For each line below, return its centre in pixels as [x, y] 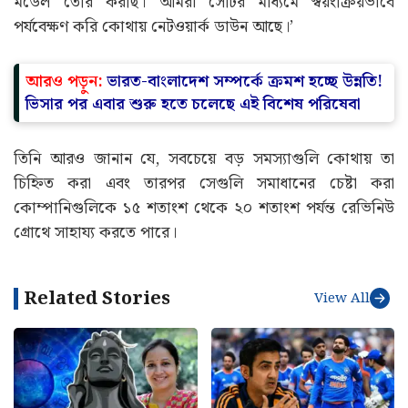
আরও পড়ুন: [66, 81]
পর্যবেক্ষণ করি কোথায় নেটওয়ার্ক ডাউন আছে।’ [153, 26]
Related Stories [97, 298]
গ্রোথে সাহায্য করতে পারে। [95, 232]
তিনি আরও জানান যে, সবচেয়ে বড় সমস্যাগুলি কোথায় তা [204, 158]
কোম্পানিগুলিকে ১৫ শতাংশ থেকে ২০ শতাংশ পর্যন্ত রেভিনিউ [204, 208]
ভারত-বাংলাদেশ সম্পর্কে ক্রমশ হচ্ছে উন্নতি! [245, 81]
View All [342, 298]
